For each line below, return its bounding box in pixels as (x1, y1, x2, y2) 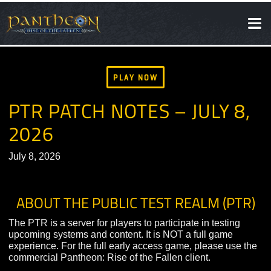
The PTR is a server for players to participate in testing (9, 241, 267, 253)
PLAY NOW (126, 79, 175, 92)
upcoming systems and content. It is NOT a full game (9, 253, 259, 266)
